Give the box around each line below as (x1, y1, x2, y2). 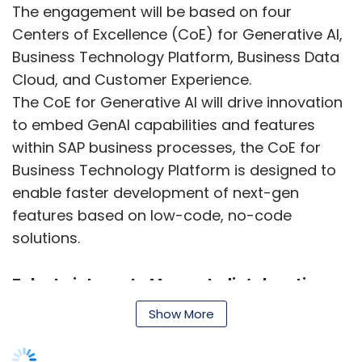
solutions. (12, 228, 80, 249)
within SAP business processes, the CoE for (12, 137, 321, 158)
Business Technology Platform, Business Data (12, 47, 339, 68)
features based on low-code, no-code (12, 205, 292, 226)
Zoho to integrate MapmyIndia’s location (12, 273, 326, 294)
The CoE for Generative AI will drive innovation (12, 92, 343, 113)
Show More (148, 305, 214, 323)
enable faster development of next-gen (12, 183, 299, 204)
